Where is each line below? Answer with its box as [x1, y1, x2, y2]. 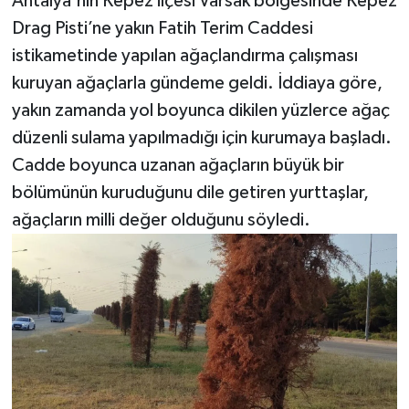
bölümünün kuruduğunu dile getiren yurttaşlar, [11, 184, 369, 202]
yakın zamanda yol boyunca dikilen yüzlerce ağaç [11, 101, 390, 120]
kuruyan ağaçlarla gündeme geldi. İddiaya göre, [11, 74, 383, 92]
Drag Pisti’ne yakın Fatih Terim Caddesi [11, 19, 313, 37]
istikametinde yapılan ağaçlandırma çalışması [11, 47, 358, 65]
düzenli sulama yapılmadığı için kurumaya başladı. [11, 129, 392, 147]
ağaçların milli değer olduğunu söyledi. [11, 211, 310, 229]
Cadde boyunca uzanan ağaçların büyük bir [11, 156, 344, 174]
